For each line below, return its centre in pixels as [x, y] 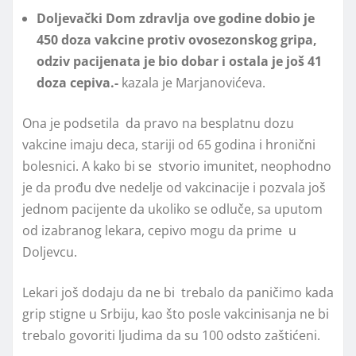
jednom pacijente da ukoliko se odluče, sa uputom [172, 209]
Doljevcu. [50, 252]
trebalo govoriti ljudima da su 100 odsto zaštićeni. [171, 335]
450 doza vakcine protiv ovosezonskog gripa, [177, 39]
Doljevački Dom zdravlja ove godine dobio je [176, 18]
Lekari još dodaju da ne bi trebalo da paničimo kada [178, 292]
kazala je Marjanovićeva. [193, 82]
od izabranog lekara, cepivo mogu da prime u [159, 230]
